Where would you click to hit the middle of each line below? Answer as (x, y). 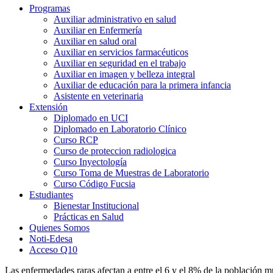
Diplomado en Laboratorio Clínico (120, 129)
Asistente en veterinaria (98, 96)
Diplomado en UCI (91, 118)
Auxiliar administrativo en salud (115, 19)
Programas (50, 9)
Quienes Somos (59, 228)
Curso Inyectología (90, 162)
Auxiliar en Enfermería (98, 30)
